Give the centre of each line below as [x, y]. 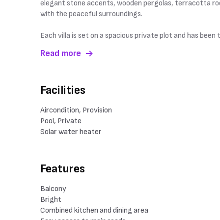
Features [63, 169]
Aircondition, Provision [76, 110]
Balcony [53, 189]
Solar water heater [71, 132]
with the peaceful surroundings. [91, 14]
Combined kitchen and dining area [94, 210]
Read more [61, 53]
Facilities [63, 90]
